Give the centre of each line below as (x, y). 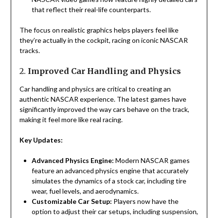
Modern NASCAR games (152, 161)
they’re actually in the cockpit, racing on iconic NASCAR (103, 40)
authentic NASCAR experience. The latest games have (103, 99)
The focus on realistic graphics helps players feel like (99, 30)
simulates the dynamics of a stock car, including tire (109, 181)
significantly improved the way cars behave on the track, (104, 109)
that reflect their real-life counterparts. (91, 10)
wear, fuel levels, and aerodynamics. (85, 191)
